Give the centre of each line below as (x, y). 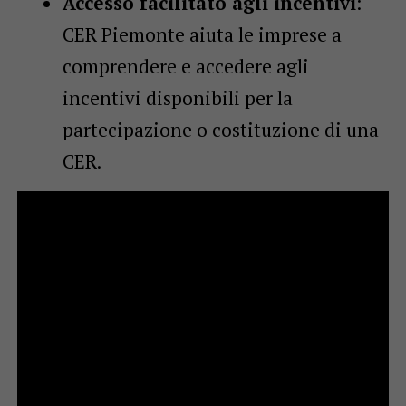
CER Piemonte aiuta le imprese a (202, 34)
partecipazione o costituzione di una (220, 129)
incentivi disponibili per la (177, 97)
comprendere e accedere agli (185, 66)
